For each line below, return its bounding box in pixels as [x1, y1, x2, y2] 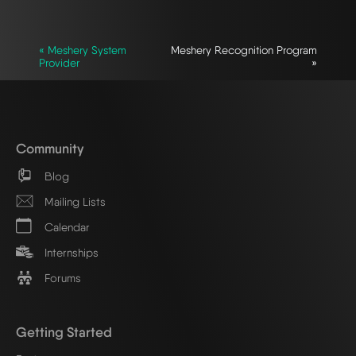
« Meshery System [39, 43, 126, 56]
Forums [41, 270, 81, 284]
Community [16, 139, 83, 157]
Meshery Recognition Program [171, 43, 317, 56]
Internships [41, 245, 99, 259]
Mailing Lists [41, 194, 106, 208]
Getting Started [16, 323, 112, 340]
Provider [39, 56, 79, 69]
